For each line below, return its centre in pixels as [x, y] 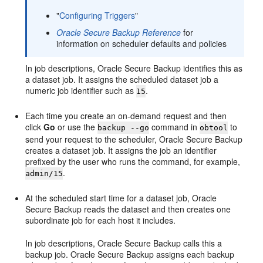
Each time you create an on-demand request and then [126, 116]
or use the [77, 127]
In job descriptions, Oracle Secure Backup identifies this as [134, 68]
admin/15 [44, 174]
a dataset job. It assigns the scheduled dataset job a [122, 80]
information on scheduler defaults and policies [142, 44]
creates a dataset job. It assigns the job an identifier [121, 151]
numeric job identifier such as [81, 91]
